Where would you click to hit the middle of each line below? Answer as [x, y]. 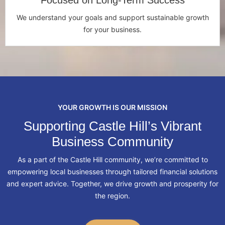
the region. [113, 196]
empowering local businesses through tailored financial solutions [113, 172]
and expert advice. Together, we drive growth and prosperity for [113, 184]
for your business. [113, 30]
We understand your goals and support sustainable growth [113, 18]
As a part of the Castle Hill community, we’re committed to [113, 160]
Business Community [113, 142]
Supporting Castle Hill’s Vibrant [113, 126]
